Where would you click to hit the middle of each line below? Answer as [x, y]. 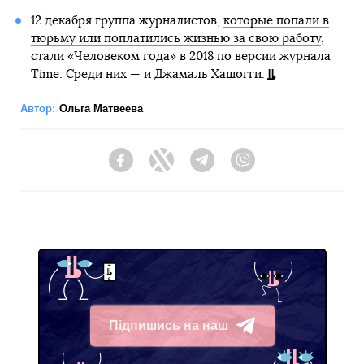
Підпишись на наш [169, 325]
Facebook [159, 168]
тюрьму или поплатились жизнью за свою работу [175, 39]
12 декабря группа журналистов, [127, 21]
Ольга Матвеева [101, 109]
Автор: [38, 109]
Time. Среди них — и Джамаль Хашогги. [147, 75]
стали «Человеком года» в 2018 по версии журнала [180, 57]
